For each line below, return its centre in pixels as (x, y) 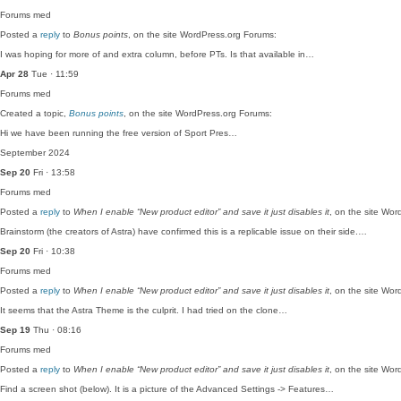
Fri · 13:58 (53, 172)
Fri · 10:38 (53, 251)
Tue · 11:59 (54, 74)
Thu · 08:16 (56, 330)
